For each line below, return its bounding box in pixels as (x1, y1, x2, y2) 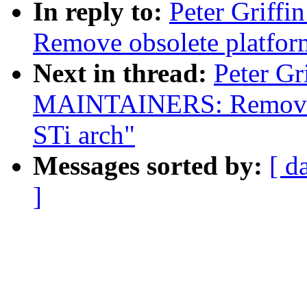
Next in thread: (33, 58, 214, 88)
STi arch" (33, 120, 135, 150)
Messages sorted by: (33, 151, 269, 181)
